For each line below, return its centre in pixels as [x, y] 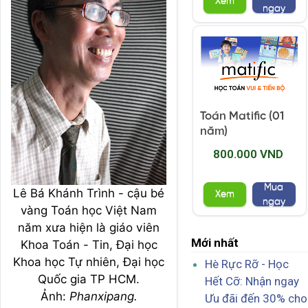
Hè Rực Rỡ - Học [247, 264]
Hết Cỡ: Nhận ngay [252, 282]
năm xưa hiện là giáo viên [89, 228]
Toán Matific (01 [242, 117]
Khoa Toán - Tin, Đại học [89, 245]
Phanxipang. [103, 296]
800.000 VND [248, 154]
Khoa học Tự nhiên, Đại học [89, 262]
